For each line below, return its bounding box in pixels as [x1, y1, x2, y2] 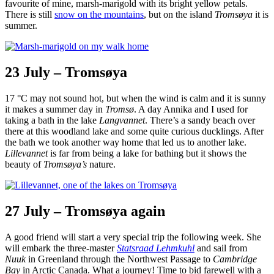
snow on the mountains [54, 9, 144, 20]
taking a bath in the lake [5, 114, 99, 125]
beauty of [5, 158, 43, 169]
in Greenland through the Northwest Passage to [26, 253, 213, 264]
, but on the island [144, 9, 215, 20]
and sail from [194, 242, 247, 253]
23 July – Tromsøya [5, 64, 127, 80]
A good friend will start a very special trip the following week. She [5, 231, 261, 242]
